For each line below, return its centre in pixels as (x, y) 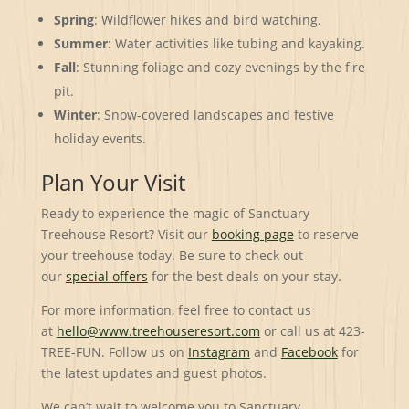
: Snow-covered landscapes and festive (215, 114)
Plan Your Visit (113, 182)
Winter (75, 114)
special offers (106, 276)
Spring (73, 19)
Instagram (219, 351)
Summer (80, 43)
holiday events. (100, 138)
